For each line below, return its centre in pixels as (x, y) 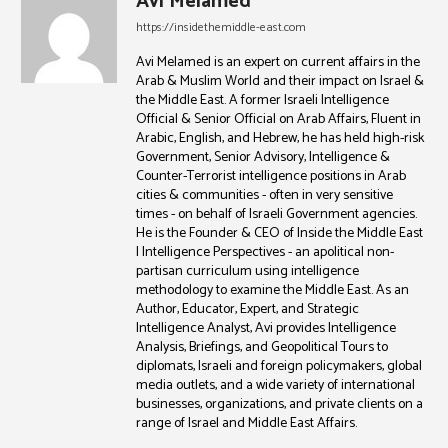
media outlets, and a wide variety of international (275, 386)
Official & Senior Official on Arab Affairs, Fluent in (278, 120)
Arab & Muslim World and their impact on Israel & (280, 82)
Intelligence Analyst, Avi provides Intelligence (266, 329)
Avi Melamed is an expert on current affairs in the (278, 63)
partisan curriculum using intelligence (247, 272)
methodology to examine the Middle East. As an (272, 291)
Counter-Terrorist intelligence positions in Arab (271, 177)
